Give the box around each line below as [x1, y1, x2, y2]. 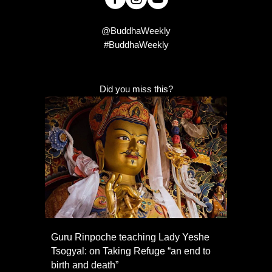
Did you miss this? [99, 84, 173, 95]
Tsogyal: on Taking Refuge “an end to [51, 246, 211, 257]
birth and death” [51, 260, 118, 271]
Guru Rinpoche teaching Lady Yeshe [51, 232, 209, 243]
